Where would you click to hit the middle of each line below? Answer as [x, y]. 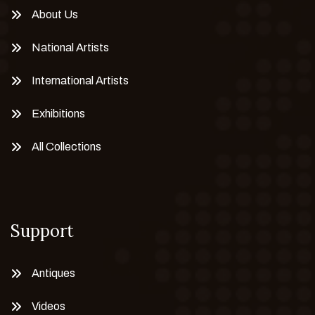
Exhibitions [58, 114]
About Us [55, 14]
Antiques [53, 273]
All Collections [66, 147]
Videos [49, 306]
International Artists [80, 81]
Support [42, 231]
